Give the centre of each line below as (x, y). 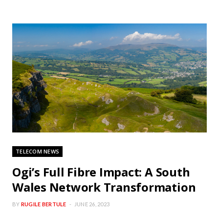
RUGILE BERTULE (44, 204)
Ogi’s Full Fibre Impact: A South (101, 172)
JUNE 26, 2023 (92, 204)
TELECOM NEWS (38, 152)
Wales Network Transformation (104, 187)
